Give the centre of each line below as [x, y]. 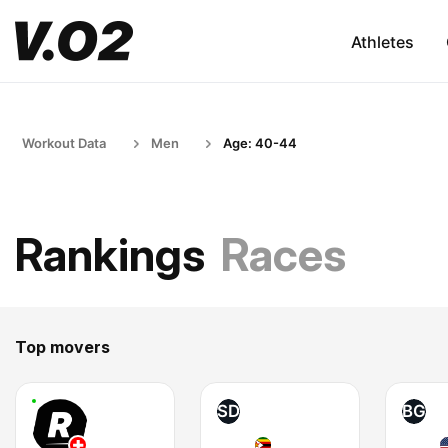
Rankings [110, 254]
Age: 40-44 [260, 143]
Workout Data [64, 143]
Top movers [62, 347]
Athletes [382, 41]
